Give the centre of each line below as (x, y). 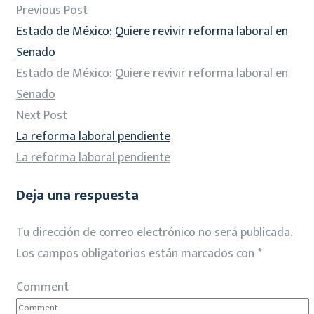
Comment (42, 288)
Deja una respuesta (77, 196)
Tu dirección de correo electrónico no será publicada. (154, 233)
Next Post (42, 116)
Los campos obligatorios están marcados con (137, 254)
